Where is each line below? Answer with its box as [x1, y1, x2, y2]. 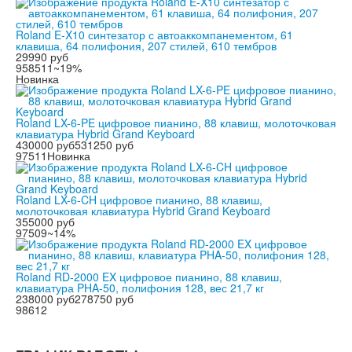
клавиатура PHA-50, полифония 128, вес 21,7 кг [16, 280, 264, 296]
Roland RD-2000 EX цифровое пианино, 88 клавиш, [16, 269, 282, 285]
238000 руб [16, 291, 75, 307]
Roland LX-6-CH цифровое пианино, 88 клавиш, [16, 192, 262, 208]
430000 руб [16, 137, 75, 153]
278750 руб [75, 291, 134, 307]
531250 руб [75, 137, 134, 153]
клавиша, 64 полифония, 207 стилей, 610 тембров [16, 38, 277, 54]
